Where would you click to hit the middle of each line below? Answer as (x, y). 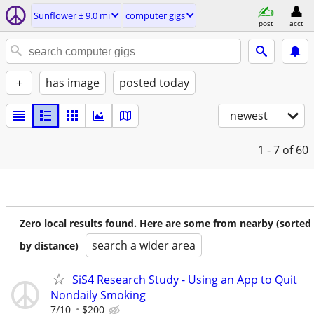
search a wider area (144, 245)
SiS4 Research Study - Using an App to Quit (185, 280)
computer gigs (155, 15)
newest (249, 116)
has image (73, 83)
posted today (154, 83)
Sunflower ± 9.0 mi (72, 15)
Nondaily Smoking (101, 295)
